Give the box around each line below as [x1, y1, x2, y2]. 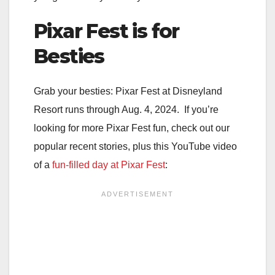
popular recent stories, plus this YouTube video [34, 141, 237, 152]
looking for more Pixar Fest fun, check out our [34, 123, 230, 134]
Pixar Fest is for [34, 18, 179, 43]
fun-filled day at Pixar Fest [52, 160, 165, 171]
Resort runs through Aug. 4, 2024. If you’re [34, 104, 219, 115]
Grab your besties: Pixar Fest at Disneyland [34, 86, 222, 97]
